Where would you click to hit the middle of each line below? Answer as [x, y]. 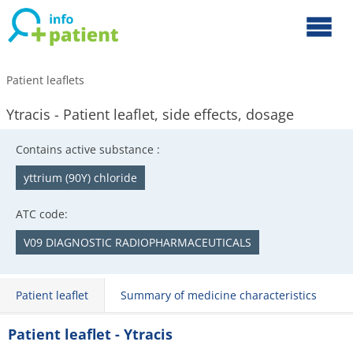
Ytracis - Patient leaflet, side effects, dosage [150, 114]
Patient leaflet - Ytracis [90, 334]
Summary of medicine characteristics [219, 295]
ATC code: [42, 214]
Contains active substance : [88, 149]
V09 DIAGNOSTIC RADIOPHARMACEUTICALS [137, 242]
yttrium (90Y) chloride [80, 178]
